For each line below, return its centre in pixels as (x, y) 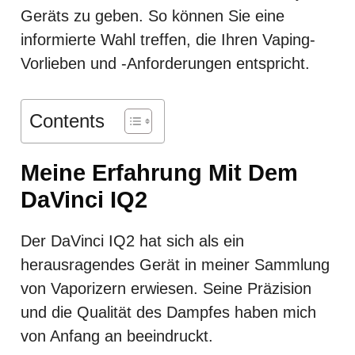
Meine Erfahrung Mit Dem (159, 172)
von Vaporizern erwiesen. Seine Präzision (166, 288)
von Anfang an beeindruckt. (117, 336)
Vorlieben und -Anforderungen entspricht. (165, 63)
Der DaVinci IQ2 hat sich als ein (132, 240)
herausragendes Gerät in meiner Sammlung (175, 264)
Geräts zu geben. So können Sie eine (153, 15)
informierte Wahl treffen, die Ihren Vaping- (168, 39)
